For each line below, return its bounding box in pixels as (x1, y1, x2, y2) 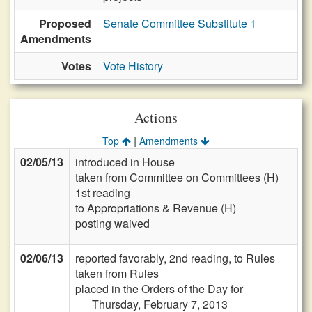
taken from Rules (75, 265, 159, 281)
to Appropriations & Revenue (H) (75, 200, 236, 216)
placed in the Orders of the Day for (75, 281, 243, 297)
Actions (134, 108, 178, 127)
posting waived (75, 215, 150, 231)
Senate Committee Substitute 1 (103, 15, 256, 31)
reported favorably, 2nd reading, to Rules (75, 250, 275, 266)
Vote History (103, 58, 163, 74)
